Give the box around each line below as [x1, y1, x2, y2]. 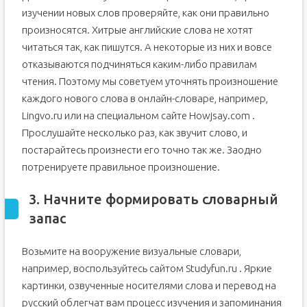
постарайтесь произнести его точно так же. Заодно [21, 144, 262, 156]
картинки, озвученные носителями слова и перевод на [21, 280, 276, 292]
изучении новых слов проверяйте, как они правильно [21, 7, 269, 19]
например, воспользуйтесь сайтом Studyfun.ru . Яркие [21, 262, 272, 275]
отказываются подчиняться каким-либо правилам [21, 58, 257, 71]
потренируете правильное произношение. [21, 161, 220, 173]
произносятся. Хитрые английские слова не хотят [21, 24, 253, 36]
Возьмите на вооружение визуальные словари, [21, 245, 241, 258]
